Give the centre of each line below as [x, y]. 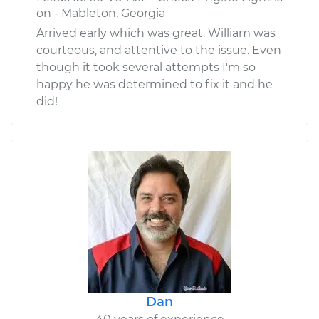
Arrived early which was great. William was [156, 33]
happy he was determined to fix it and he [155, 85]
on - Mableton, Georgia [101, 14]
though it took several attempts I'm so [146, 68]
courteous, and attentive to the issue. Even [159, 51]
